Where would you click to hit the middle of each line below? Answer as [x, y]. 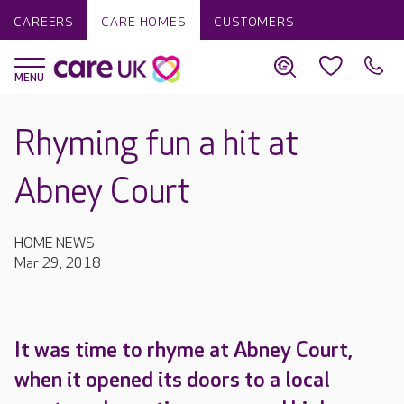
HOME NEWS [55, 244]
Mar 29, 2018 [58, 264]
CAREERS [44, 22]
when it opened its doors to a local [172, 380]
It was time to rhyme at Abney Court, [184, 350]
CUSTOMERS [254, 22]
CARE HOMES [144, 22]
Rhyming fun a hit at [156, 145]
